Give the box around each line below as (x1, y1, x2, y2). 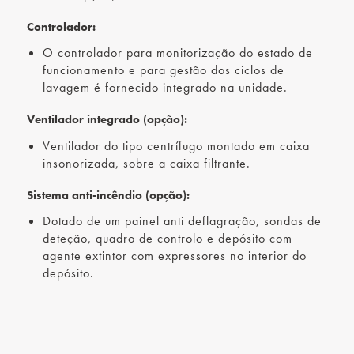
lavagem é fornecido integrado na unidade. (42, 79, 288, 96)
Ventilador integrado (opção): (27, 111, 188, 128)
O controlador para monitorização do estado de (42, 44, 313, 62)
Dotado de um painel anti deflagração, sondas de (42, 213, 322, 230)
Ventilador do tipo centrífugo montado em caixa (42, 137, 310, 154)
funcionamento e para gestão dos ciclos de (42, 62, 284, 79)
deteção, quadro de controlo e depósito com (42, 230, 292, 247)
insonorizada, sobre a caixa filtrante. (42, 154, 250, 171)
